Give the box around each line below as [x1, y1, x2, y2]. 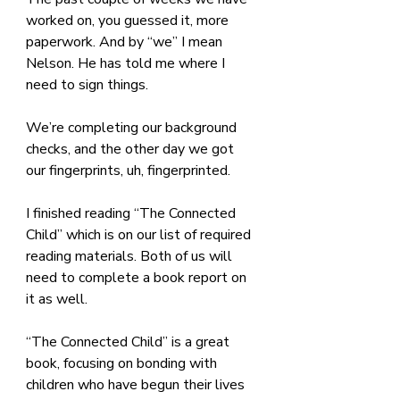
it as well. [26, 288, 87, 309]
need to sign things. [26, 74, 152, 95]
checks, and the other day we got [26, 138, 237, 159]
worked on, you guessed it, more [26, 10, 232, 30]
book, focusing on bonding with [26, 353, 221, 373]
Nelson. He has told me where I [26, 53, 229, 73]
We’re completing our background [26, 117, 240, 137]
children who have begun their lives [26, 374, 248, 395]
